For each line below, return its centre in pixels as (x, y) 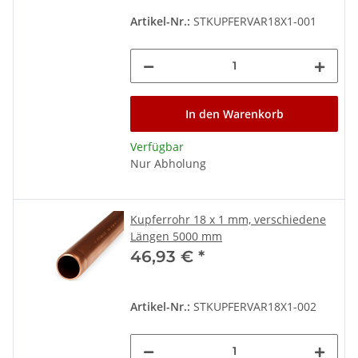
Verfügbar (157, 146)
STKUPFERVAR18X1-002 (253, 306)
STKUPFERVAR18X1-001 (253, 21)
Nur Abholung (168, 163)
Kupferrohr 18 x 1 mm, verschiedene (228, 219)
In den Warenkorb (234, 113)
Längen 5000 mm (176, 236)
